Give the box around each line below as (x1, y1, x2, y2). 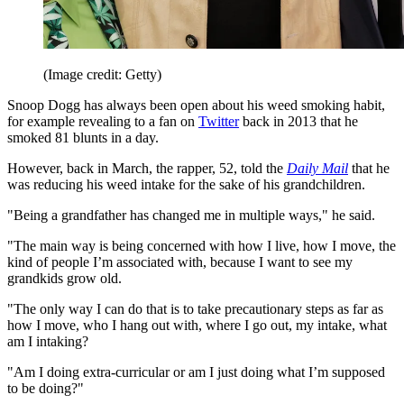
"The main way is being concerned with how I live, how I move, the (7, 238, 396, 253)
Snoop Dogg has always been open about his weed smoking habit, (7, 97, 385, 113)
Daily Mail (287, 161, 348, 176)
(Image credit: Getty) (43, 67, 161, 82)
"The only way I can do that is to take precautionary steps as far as (7, 301, 383, 317)
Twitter (198, 114, 239, 129)
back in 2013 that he (239, 114, 358, 129)
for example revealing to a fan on (7, 114, 198, 129)
